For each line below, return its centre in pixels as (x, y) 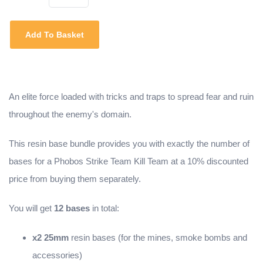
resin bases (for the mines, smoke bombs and (159, 238)
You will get (31, 208)
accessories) (57, 255)
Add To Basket (55, 35)
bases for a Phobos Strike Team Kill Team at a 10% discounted (129, 161)
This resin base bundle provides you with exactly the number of (129, 144)
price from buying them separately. (75, 179)
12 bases (72, 208)
